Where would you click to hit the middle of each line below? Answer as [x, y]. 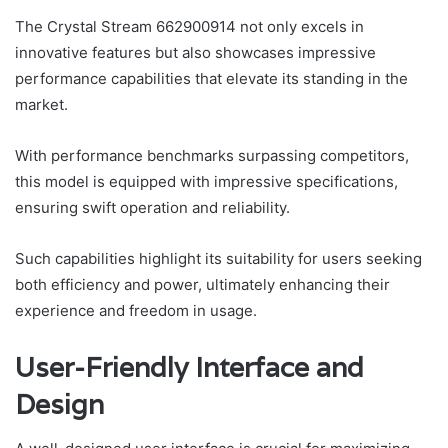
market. [41, 104]
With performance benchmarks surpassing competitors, [212, 155]
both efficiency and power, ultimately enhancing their [202, 284]
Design [59, 404]
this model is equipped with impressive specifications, [206, 181]
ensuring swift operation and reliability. [152, 207]
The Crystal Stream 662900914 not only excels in [189, 26]
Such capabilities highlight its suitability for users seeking [218, 258]
